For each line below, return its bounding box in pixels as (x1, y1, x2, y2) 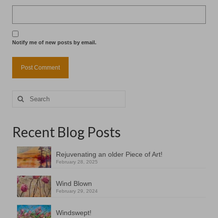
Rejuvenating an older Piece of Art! (56, 150, 163, 159)
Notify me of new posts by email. (12, 39, 96, 46)
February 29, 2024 (56, 188, 98, 194)
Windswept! (56, 208, 91, 217)
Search (12, 91, 35, 99)
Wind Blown (56, 180, 92, 188)
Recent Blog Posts (12, 124, 121, 141)
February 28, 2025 (56, 159, 98, 165)
